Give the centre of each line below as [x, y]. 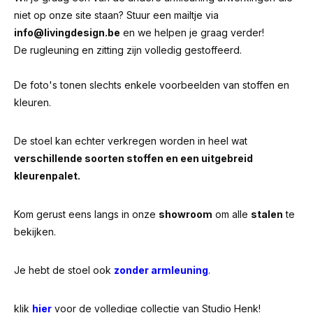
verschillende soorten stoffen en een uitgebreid [133, 158]
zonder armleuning [161, 270]
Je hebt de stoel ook [64, 270]
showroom [185, 214]
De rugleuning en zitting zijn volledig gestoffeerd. [128, 50]
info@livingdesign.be [67, 32]
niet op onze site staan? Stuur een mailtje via [116, 15]
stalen [267, 214]
